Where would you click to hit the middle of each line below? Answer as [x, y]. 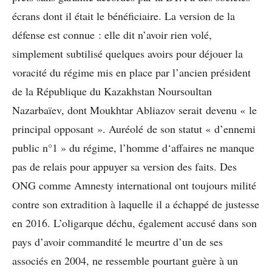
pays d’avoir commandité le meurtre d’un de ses [117, 242]
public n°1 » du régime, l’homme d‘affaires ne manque [133, 148]
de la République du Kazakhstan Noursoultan [112, 91]
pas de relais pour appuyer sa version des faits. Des [124, 167]
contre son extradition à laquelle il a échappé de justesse [136, 204]
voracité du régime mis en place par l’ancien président [131, 73]
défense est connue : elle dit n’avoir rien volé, [112, 35]
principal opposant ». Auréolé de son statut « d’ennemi [134, 129]
